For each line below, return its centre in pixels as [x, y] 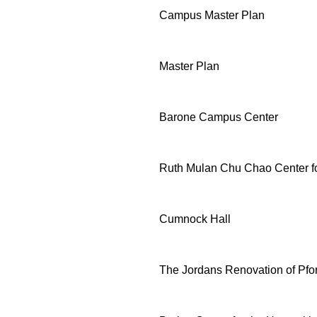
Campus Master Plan [212, 15]
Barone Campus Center [219, 117]
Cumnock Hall [195, 219]
